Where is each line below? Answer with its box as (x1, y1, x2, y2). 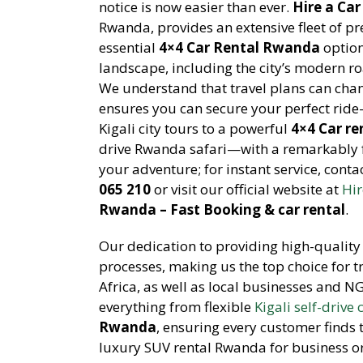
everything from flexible (99, 297, 254, 316)
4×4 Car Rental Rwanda (159, 37, 320, 57)
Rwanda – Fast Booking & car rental (99, 199, 345, 219)
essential (99, 37, 159, 57)
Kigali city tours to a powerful (99, 118, 291, 138)
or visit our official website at (151, 179, 342, 199)
